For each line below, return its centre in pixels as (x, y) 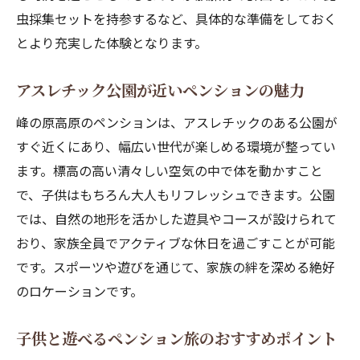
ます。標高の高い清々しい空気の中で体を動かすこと (170, 170)
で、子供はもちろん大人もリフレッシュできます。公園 (176, 194)
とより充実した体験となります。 (112, 43)
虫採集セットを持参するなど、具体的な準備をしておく (176, 18)
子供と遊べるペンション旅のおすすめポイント (176, 338)
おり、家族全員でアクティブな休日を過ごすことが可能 (176, 243)
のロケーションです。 (80, 291)
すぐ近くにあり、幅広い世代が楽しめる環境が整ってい (176, 146)
